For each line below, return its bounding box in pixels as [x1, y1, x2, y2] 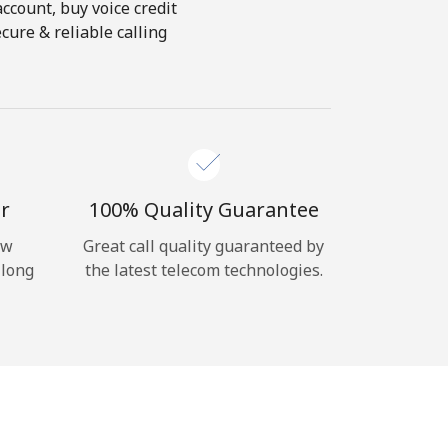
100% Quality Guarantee [88, 196, 319, 223]
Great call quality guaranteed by [83, 235, 324, 257]
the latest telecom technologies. [84, 259, 323, 281]
